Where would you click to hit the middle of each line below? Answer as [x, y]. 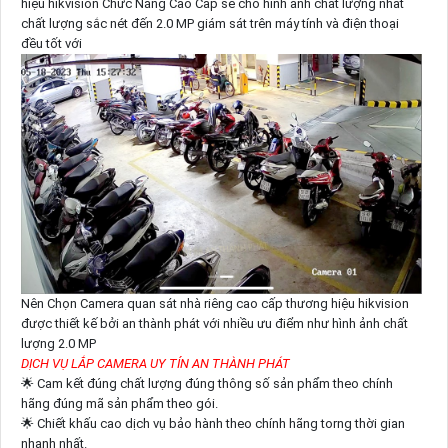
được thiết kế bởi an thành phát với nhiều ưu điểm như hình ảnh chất [214, 324]
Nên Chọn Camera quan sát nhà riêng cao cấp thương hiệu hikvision [214, 304]
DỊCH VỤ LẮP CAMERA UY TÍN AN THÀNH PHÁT [155, 364]
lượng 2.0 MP [58, 344]
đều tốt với [51, 43]
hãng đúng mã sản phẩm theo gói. [119, 404]
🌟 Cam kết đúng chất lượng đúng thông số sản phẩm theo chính [206, 384]
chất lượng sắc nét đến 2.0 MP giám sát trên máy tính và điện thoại [209, 23]
